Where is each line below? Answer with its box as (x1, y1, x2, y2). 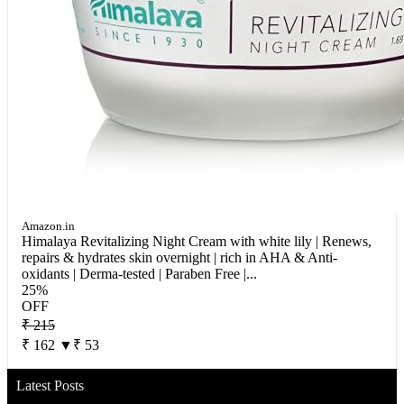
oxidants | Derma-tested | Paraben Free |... (22, 266, 257, 281)
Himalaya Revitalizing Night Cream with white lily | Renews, (22, 234, 372, 249)
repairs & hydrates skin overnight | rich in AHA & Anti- (22, 250, 337, 265)
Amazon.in (22, 219, 75, 233)
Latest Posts (16, 378, 84, 393)
